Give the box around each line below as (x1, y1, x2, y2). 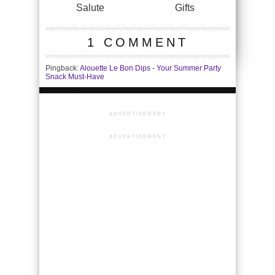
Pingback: (45, 64, 80, 73)
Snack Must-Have (45, 72, 104, 82)
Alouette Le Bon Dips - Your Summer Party (80, 64, 221, 73)
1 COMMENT (87, 36, 188, 50)
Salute (76, 2, 104, 14)
